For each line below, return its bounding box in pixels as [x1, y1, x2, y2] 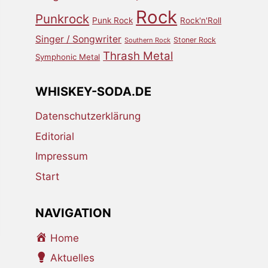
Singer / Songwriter [35, 33, 122, 45]
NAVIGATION [35, 206, 112, 221]
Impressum [35, 150, 89, 163]
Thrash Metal [103, 49, 173, 63]
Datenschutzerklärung [35, 110, 141, 123]
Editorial [35, 130, 75, 142]
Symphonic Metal [35, 52, 100, 62]
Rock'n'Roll [180, 16, 222, 26]
